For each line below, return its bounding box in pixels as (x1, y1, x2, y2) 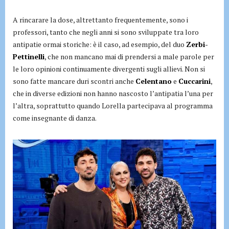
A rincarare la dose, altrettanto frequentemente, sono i (13, 15, 188, 25)
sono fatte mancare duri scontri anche (13, 76, 135, 86)
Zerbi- (186, 39, 208, 50)
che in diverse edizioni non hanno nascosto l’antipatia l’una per (13, 88, 213, 99)
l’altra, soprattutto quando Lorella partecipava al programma (13, 101, 213, 111)
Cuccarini (178, 76, 211, 86)
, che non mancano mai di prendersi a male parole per (44, 52, 214, 62)
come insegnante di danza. (13, 113, 97, 123)
